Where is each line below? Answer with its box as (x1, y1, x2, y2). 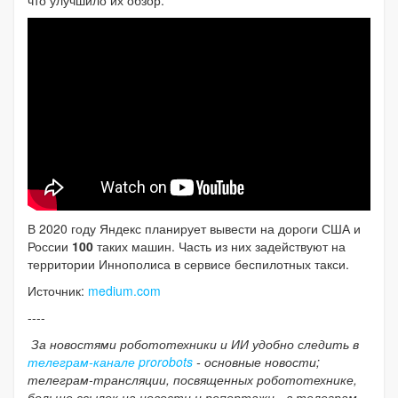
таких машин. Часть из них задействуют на (93, 237, 346, 256)
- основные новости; (193, 353, 320, 371)
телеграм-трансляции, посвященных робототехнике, (28, 370, 357, 389)
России (28, 237, 72, 256)
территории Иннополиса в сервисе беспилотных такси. (28, 255, 349, 274)
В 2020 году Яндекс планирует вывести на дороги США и (28, 219, 361, 238)
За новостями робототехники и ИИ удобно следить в (28, 335, 359, 354)
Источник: (28, 282, 88, 300)
